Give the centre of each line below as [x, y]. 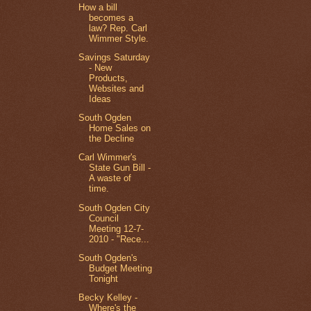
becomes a [111, 17]
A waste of [110, 178]
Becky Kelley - [108, 298]
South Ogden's [108, 258]
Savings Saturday [115, 58]
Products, [109, 78]
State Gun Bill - [120, 168]
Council [104, 218]
